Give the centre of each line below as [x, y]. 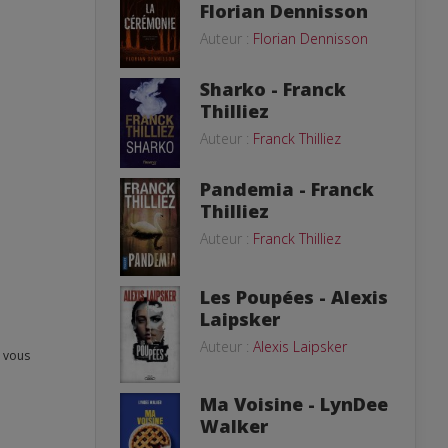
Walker [234, 425]
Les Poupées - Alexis [294, 296]
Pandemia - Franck [287, 188]
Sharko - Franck [273, 88]
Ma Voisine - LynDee [294, 403]
